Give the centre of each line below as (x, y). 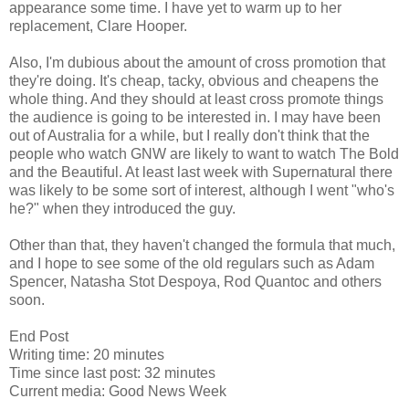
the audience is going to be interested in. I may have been (195, 117)
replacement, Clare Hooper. (98, 26)
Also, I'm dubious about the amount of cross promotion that (197, 62)
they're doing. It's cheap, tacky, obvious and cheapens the (194, 80)
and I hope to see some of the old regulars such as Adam (192, 263)
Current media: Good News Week (118, 391)
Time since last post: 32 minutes (112, 372)
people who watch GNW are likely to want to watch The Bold (204, 153)
